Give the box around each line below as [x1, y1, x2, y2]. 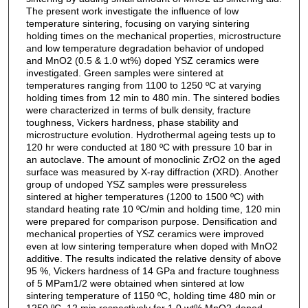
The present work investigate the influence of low [25, 5, 239, 16]
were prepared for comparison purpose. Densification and [25, 215, 277, 227]
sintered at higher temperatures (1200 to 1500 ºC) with [25, 190, 264, 202]
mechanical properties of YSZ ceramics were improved [25, 228, 264, 239]
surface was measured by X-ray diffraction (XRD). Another [25, 166, 278, 177]
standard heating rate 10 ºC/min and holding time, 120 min [25, 203, 280, 214]
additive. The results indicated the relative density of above [25, 252, 281, 264]
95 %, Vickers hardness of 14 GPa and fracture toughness [25, 265, 279, 276]
